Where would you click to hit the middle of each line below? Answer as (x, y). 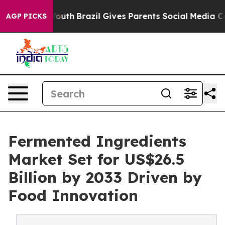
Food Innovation (73, 195)
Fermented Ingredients (97, 141)
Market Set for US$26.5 (96, 159)
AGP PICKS (26, 16)
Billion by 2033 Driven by (105, 177)
